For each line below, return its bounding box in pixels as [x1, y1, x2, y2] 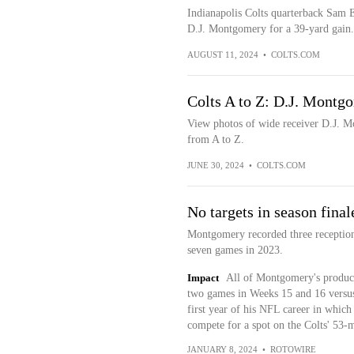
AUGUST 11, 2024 [186, 50, 258, 59]
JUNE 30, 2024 [186, 160, 244, 170]
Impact [186, 272, 219, 284]
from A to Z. [186, 134, 244, 145]
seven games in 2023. [186, 244, 283, 256]
